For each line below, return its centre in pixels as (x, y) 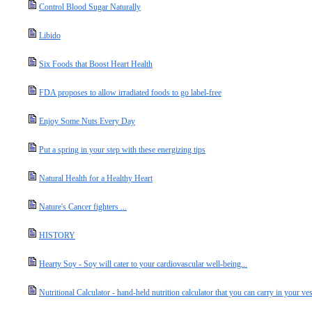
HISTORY (57, 235)
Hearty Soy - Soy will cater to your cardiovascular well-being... (143, 264)
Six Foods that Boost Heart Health (96, 64)
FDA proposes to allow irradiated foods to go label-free (130, 93)
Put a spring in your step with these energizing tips (122, 150)
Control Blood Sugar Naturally (90, 7)
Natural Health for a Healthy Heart (96, 178)
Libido (50, 36)
